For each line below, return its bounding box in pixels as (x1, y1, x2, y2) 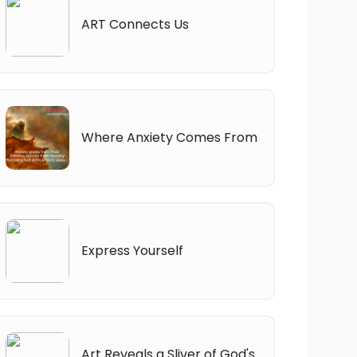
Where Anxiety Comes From (80, 127, 257, 147)
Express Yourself (80, 241, 183, 260)
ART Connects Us (80, 14, 189, 33)
